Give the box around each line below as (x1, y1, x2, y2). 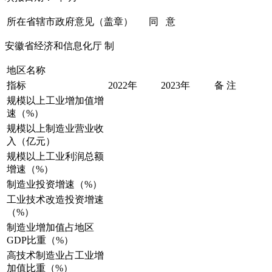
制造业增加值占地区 (7, 222, 94, 233)
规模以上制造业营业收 (7, 123, 104, 134)
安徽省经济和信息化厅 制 (5, 41, 114, 52)
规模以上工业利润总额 (7, 151, 104, 162)
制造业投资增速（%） (7, 179, 102, 190)
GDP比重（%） (7, 235, 73, 246)
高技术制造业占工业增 (7, 250, 104, 261)
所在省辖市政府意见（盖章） (7, 16, 133, 27)
